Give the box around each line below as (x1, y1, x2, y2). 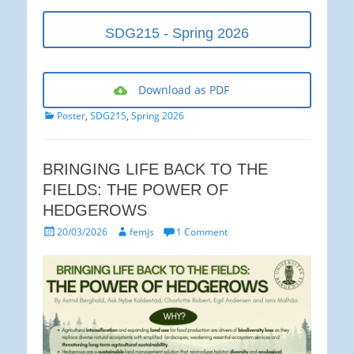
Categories (42, 107, 90, 122)
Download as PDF (138, 82, 229, 98)
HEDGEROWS (43, 201, 147, 220)
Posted (42, 224, 72, 238)
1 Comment (176, 225, 228, 239)
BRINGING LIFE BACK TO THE (43, 160, 268, 179)
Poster (57, 109, 85, 123)
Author (115, 224, 145, 238)
